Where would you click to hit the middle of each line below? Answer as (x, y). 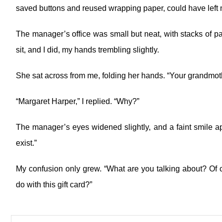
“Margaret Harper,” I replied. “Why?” (78, 101)
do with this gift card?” (54, 185)
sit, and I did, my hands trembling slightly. (87, 50)
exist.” (26, 143)
